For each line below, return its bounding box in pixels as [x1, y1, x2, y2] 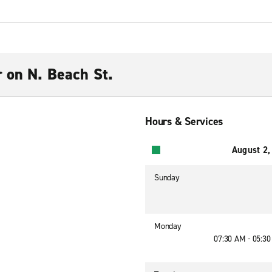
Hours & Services [145, 114, 223, 129]
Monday [154, 220, 182, 232]
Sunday [154, 172, 180, 183]
